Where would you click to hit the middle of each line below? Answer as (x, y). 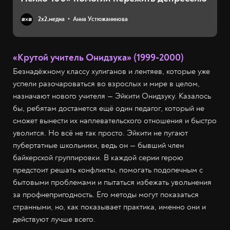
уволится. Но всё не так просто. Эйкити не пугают (100, 133)
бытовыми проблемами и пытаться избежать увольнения (112, 183)
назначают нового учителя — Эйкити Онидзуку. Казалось (112, 96)
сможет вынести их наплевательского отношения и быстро (115, 121)
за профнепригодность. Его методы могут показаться (106, 195)
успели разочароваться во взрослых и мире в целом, (106, 84)
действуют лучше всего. (54, 219)
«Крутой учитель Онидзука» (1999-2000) (98, 58)
